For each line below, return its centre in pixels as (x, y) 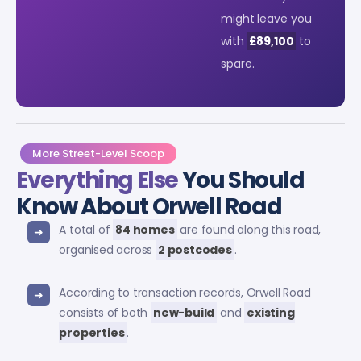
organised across (107, 249)
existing (271, 312)
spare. (238, 63)
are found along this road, (249, 229)
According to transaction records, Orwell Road (185, 292)
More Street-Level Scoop (98, 153)
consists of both (105, 312)
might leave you (266, 18)
